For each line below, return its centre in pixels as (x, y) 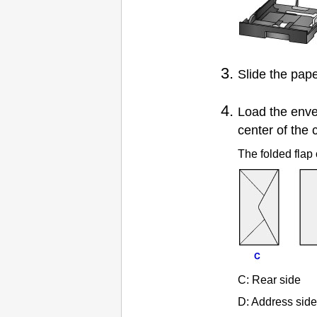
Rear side (276, 279)
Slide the (264, 74)
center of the (275, 130)
